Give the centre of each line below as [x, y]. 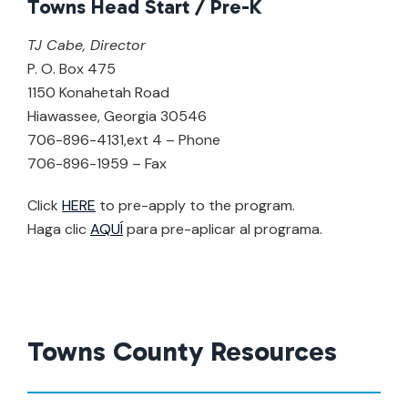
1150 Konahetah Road [98, 92]
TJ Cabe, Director [87, 45]
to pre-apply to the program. [195, 205]
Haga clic [59, 229]
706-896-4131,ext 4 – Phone [124, 139]
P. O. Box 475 [71, 68]
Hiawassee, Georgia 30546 [117, 116]
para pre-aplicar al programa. [223, 229]
